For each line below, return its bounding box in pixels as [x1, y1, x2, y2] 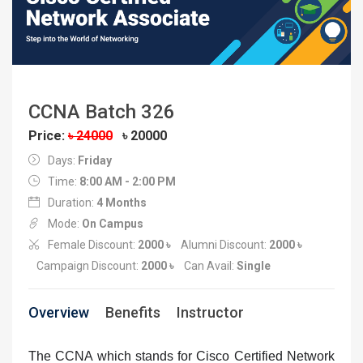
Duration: [48, 195, 96, 209]
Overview [28, 303, 89, 321]
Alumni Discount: [181, 237, 269, 251]
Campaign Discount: [36, 258, 141, 272]
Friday [78, 153, 112, 167]
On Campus [82, 216, 143, 230]
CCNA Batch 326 [28, 100, 175, 123]
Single [237, 258, 271, 272]
